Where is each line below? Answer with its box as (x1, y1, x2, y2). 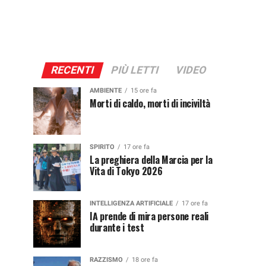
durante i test (90, 220, 144, 235)
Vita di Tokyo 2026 (90, 163, 163, 178)
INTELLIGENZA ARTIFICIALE (90, 199, 173, 207)
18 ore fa (132, 255, 158, 264)
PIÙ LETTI (109, 64, 160, 76)
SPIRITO (90, 142, 115, 151)
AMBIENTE (90, 86, 122, 94)
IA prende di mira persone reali (90, 208, 209, 223)
